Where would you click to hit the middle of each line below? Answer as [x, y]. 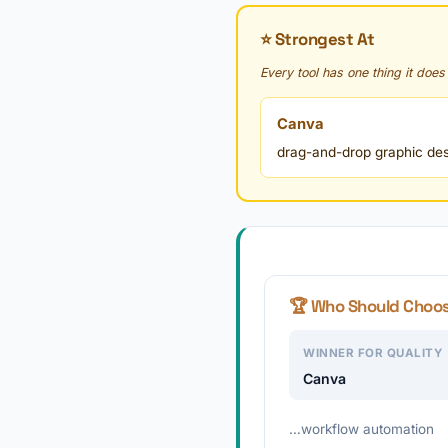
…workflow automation [361, 429]
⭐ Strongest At [317, 39]
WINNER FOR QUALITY [372, 353]
